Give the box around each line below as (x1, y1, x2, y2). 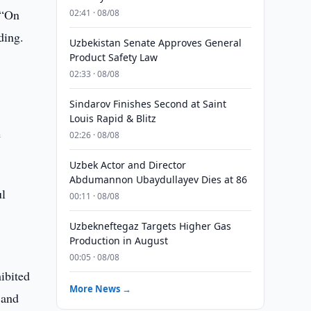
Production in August (69, 234, 168, 247)
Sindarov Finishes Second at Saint (69, 97, 226, 110)
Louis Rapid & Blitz (69, 112, 156, 125)
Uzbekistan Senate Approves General (69, 36, 242, 49)
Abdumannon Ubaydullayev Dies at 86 (69, 173, 247, 186)
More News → (69, 283, 131, 295)
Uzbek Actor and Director (69, 158, 186, 171)
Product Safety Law (69, 51, 158, 64)
